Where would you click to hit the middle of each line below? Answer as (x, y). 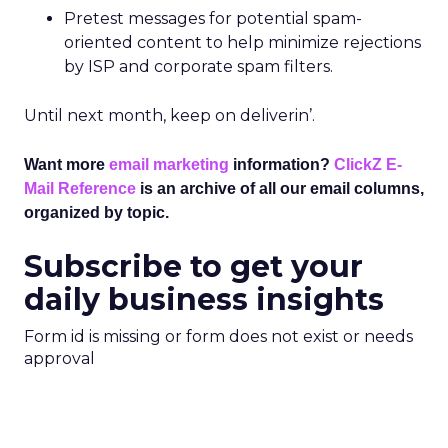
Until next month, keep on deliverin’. (169, 115)
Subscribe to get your (193, 266)
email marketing (169, 164)
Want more (66, 164)
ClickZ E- (368, 164)
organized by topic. (96, 212)
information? (281, 164)
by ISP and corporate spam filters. (198, 66)
